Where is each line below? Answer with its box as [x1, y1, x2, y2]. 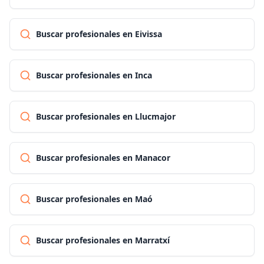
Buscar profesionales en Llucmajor [36, 111, 176, 122]
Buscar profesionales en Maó [36, 193, 153, 204]
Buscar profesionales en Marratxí [36, 235, 170, 246]
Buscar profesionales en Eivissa [36, 28, 162, 39]
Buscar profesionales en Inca [36, 70, 152, 81]
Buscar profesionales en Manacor [36, 152, 170, 163]
